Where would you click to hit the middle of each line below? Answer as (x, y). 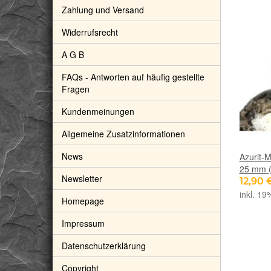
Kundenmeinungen (98, 111)
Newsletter (82, 178)
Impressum (83, 223)
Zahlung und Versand (103, 9)
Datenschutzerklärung (104, 245)
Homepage (83, 201)
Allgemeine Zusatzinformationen (123, 133)
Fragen (76, 89)
